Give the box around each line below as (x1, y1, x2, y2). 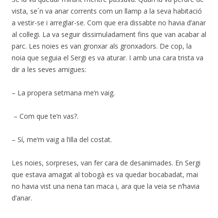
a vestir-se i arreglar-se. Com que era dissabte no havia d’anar (12, 18, 206, 27)
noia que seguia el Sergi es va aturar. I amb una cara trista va (12, 53, 203, 62)
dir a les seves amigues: (12, 65, 86, 74)
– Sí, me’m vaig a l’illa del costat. (12, 135, 116, 144)
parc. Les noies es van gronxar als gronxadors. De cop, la (12, 41, 192, 51)
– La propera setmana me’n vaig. (12, 88, 115, 97)
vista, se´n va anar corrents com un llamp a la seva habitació (12, 6, 202, 16)
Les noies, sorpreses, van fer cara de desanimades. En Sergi (12, 158, 200, 167)
